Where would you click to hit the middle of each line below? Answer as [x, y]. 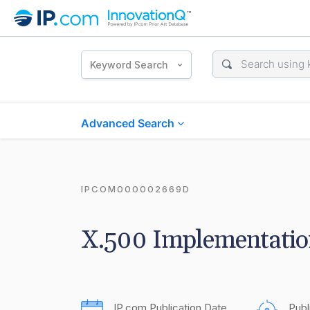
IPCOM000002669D [136, 189]
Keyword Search [129, 64]
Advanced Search [129, 123]
